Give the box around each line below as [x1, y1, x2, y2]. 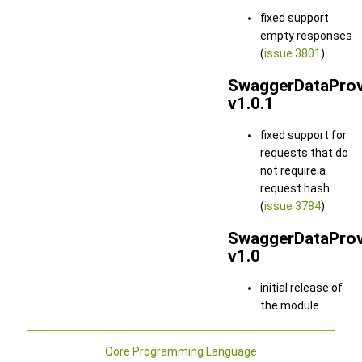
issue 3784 [264, 200, 321, 213]
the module [260, 298, 319, 312]
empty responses [260, 29, 352, 43]
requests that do [260, 146, 348, 160]
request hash [260, 182, 330, 196]
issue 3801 [264, 47, 321, 61]
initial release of [260, 280, 343, 294]
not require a [260, 164, 326, 178]
